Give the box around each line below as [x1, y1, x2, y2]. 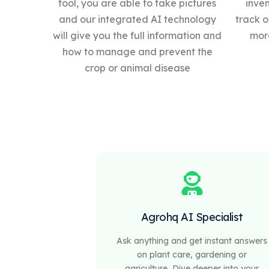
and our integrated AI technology [58, 13, 216, 25]
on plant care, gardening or [137, 249, 247, 260]
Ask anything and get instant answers [116, 235, 268, 246]
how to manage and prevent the [62, 45, 213, 58]
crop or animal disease [84, 61, 190, 74]
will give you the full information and [53, 29, 222, 41]
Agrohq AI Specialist [141, 210, 243, 224]
